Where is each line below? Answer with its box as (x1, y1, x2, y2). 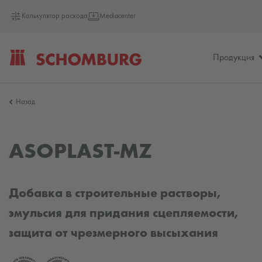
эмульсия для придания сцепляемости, (9, 207, 238, 220)
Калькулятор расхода (22, 13, 88, 20)
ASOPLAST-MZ (9, 142, 152, 163)
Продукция (213, 53, 255, 63)
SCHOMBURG (10, 77, 73, 88)
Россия (10, 127, 39, 137)
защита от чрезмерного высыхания (9, 227, 218, 240)
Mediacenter (99, 13, 136, 20)
